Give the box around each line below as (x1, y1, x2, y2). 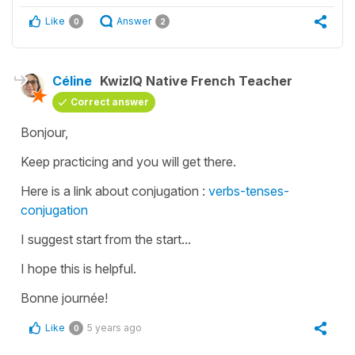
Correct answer (71, 96, 149, 109)
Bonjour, (21, 124, 68, 141)
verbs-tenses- (208, 183, 289, 200)
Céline (52, 73, 92, 90)
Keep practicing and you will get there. (21, 154, 239, 170)
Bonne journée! (21, 290, 108, 307)
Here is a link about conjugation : (21, 183, 208, 200)
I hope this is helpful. (21, 261, 136, 277)
